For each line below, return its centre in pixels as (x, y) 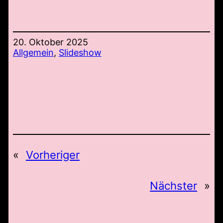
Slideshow (80, 53)
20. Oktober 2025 (50, 42)
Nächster (174, 186)
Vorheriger (53, 155)
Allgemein (33, 53)
